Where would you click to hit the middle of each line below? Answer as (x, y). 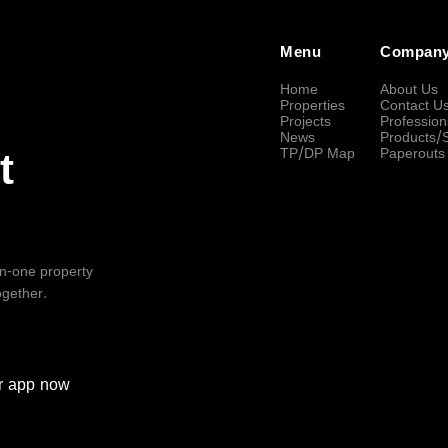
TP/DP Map (317, 154)
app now (36, 386)
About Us (409, 90)
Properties (312, 106)
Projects (305, 122)
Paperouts (412, 154)
